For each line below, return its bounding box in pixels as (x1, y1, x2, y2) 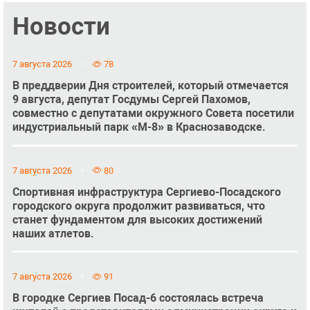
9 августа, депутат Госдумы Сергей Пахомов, (12, 93, 250, 107)
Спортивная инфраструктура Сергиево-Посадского (12, 185, 281, 199)
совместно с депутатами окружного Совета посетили (12, 107, 294, 120)
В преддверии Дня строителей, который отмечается (12, 79, 289, 93)
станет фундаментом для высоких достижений (12, 212, 262, 226)
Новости (12, 11, 110, 41)
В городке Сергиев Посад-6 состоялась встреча (12, 291, 264, 305)
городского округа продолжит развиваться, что (12, 199, 265, 212)
